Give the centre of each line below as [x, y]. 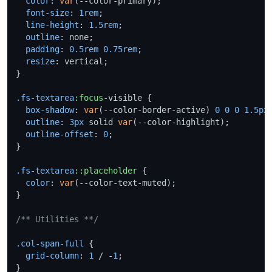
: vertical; [81, 61]
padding [42, 49]
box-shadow [50, 110]
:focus [89, 97]
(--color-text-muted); [125, 182]
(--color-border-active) [157, 110]
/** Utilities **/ [57, 219]
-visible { [127, 97]
